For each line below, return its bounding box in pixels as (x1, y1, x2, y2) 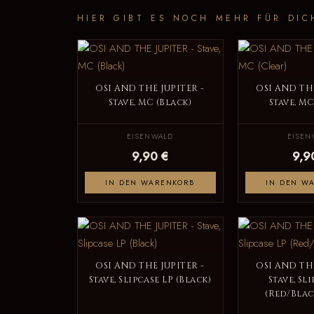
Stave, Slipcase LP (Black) (88, 274, 212, 287)
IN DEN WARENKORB (105, 177, 195, 189)
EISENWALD (127, 131, 173, 142)
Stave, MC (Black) (108, 96, 192, 109)
